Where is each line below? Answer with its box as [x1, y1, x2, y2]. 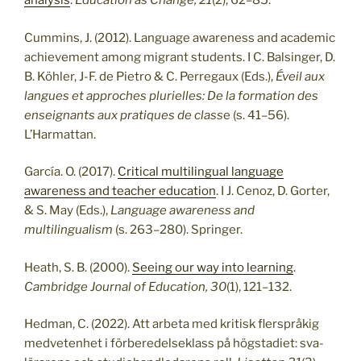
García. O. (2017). [24, 164, 118, 180]
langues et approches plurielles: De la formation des [24, 88, 318, 103]
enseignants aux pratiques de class [24, 107, 223, 122]
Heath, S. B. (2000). [24, 259, 132, 275]
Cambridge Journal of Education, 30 [24, 279, 226, 294]
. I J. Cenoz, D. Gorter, [216, 184, 330, 199]
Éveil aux [276, 68, 325, 84]
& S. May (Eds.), [24, 203, 110, 218]
